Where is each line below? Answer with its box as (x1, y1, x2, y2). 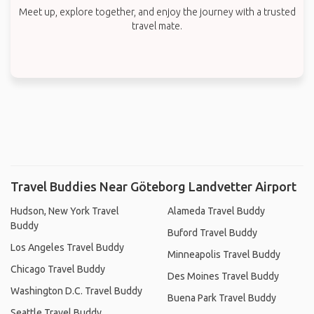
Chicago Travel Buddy (11, 263, 105, 275)
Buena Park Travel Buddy (168, 292, 276, 303)
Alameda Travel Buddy (168, 205, 265, 217)
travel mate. (132, 20, 182, 32)
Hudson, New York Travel (11, 205, 119, 217)
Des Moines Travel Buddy (168, 270, 279, 282)
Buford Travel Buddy (168, 226, 257, 238)
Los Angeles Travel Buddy (11, 241, 124, 253)
